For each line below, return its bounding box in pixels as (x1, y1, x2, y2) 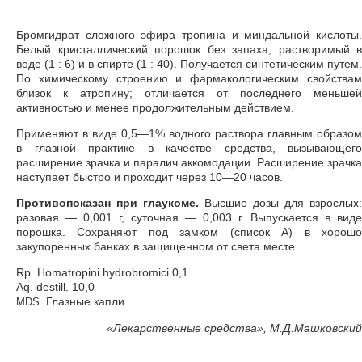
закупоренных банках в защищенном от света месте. (16, 240, 298, 253)
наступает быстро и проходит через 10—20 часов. (16, 170, 283, 183)
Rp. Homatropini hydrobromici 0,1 (16, 266, 188, 279)
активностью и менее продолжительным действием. (16, 101, 294, 114)
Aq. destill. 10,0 (16, 280, 95, 293)
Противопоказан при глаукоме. (16, 196, 199, 209)
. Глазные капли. (40, 295, 128, 308)
